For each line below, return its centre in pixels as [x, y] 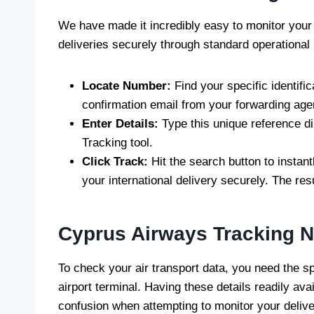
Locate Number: [127, 86]
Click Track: [115, 162]
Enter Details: [120, 124]
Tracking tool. [117, 143]
